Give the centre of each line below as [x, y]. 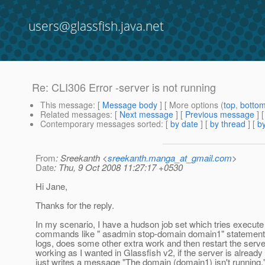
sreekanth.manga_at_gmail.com [170, 158]
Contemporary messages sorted [101, 124]
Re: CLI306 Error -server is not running [124, 87]
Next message [146, 114]
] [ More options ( [190, 105]
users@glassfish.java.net [96, 26]
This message [67, 105]
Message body [130, 105]
